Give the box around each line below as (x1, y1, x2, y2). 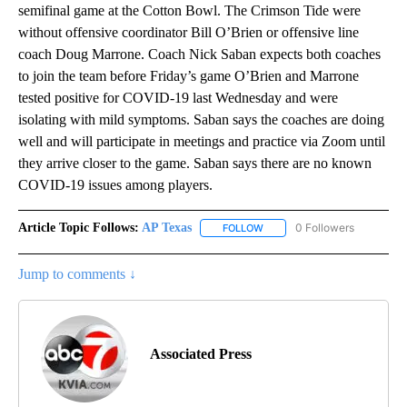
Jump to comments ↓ (18, 266, 136, 283)
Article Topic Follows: (18, 221, 139, 235)
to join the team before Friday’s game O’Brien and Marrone (18, 68, 359, 84)
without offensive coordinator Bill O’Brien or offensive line (18, 25, 359, 41)
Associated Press (150, 346, 252, 362)
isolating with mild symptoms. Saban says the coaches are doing (18, 112, 384, 128)
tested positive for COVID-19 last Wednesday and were (18, 90, 338, 106)
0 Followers (295, 221, 354, 235)
